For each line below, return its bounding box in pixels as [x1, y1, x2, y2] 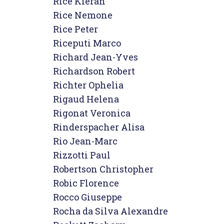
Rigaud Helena [53, 93, 119, 105]
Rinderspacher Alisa [53, 121, 144, 133]
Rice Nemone [53, 9, 112, 21]
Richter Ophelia [53, 79, 123, 91]
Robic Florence [53, 177, 119, 189]
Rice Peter [53, 23, 98, 35]
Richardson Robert [53, 65, 135, 77]
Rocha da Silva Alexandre [53, 205, 168, 217]
